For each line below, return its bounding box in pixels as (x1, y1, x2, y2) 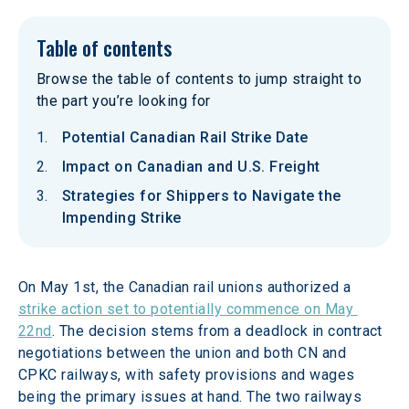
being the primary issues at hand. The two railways (18, 388, 366, 405)
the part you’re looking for (37, 92, 211, 110)
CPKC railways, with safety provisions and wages (18, 366, 360, 383)
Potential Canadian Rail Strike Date (62, 129, 309, 146)
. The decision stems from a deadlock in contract (51, 322, 387, 340)
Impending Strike (62, 209, 182, 226)
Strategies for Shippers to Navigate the (62, 187, 341, 204)
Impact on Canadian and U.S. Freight (62, 158, 320, 175)
